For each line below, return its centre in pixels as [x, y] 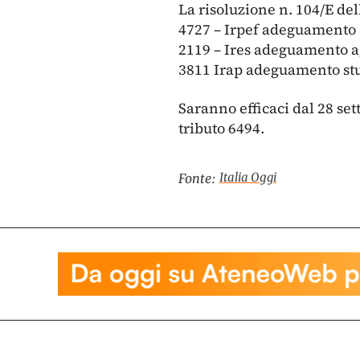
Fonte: [197, 178]
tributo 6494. [221, 129]
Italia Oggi [247, 177]
